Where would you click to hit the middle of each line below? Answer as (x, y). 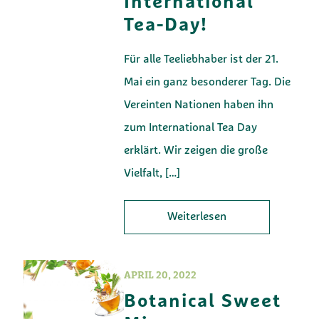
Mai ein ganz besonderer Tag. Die (208, 82)
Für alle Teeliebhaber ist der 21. (202, 59)
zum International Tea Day (191, 128)
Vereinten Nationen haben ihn (199, 105)
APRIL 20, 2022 (161, 276)
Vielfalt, (143, 173)
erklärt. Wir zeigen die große (196, 151)
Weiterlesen (197, 217)
